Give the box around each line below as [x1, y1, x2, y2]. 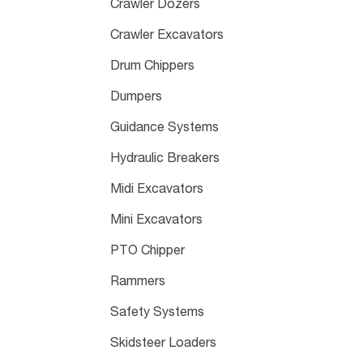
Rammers [109, 275, 165, 289]
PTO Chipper [109, 245, 185, 258]
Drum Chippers [109, 60, 194, 74]
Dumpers [109, 91, 162, 105]
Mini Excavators [109, 214, 203, 228]
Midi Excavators [109, 183, 203, 197]
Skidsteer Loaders [109, 337, 216, 351]
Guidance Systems [109, 122, 219, 135]
